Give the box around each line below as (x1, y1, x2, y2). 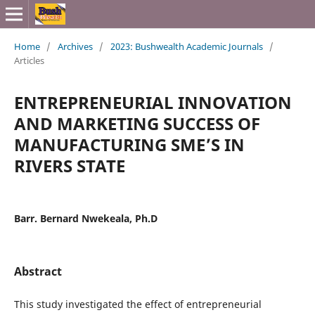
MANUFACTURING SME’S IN (13, 132, 245, 156)
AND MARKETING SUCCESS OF (13, 111, 260, 135)
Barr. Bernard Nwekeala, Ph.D (13, 211, 157, 225)
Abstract (13, 263, 62, 279)
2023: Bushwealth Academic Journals (110, 39, 263, 53)
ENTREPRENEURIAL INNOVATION (13, 90, 292, 114)
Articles (13, 53, 44, 67)
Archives (57, 39, 93, 53)
